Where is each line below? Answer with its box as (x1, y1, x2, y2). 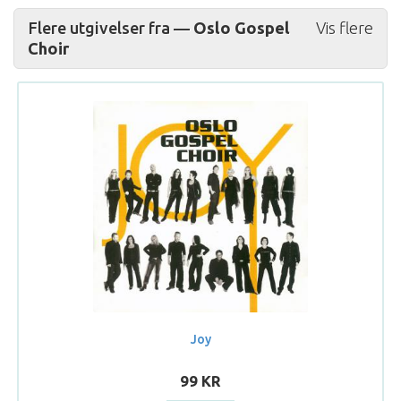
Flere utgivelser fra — (28, 18, 193, 37)
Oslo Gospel (193, 18, 290, 37)
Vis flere (316, 18, 373, 37)
